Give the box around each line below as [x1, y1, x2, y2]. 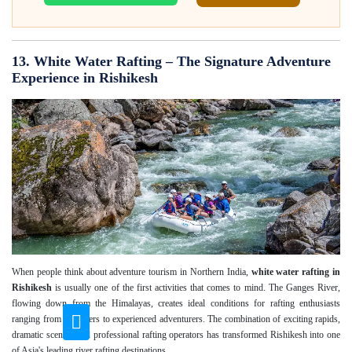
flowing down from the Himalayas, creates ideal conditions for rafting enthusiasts [12, 297, 340, 309]
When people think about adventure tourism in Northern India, [12, 266, 251, 277]
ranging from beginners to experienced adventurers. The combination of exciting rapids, [12, 313, 340, 324]
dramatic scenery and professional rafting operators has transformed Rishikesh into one [12, 328, 340, 340]
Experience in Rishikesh [12, 70, 158, 86]
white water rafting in [251, 266, 340, 277]
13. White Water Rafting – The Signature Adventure [12, 53, 331, 70]
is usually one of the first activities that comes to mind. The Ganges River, [52, 281, 340, 293]
